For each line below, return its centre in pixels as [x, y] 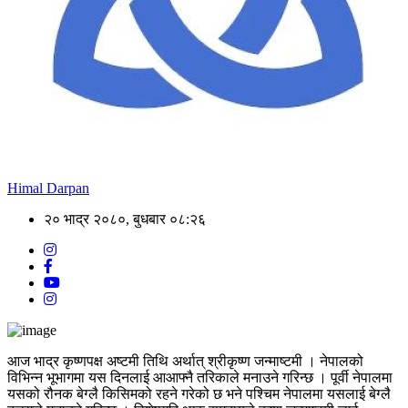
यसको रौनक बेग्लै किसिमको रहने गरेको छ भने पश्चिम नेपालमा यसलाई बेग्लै [199, 393]
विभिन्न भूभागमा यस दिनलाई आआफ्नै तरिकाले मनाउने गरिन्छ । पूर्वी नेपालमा [200, 377]
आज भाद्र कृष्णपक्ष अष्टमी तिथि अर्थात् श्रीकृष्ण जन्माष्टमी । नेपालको [185, 361]
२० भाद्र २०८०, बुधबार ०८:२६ [125, 219]
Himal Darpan [48, 188]
